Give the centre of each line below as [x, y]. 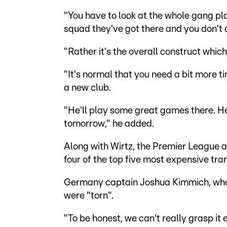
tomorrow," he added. [109, 124]
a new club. [87, 88]
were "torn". [89, 196]
